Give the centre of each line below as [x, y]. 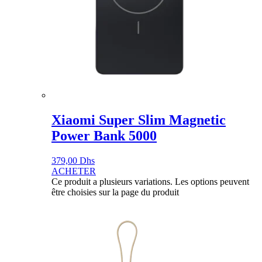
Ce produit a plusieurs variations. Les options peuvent [150, 181]
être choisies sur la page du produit [115, 192]
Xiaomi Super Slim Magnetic [139, 120]
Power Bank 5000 [104, 135]
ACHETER [74, 171]
